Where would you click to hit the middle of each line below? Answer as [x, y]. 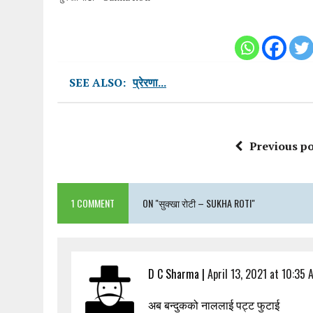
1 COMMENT [93, 203]
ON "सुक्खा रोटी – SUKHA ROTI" [199, 203]
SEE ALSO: [97, 83]
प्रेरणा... [150, 83]
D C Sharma [174, 274]
